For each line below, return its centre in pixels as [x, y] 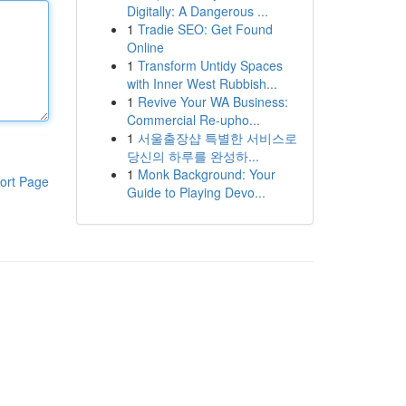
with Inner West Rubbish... [202, 83]
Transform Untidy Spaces [210, 65]
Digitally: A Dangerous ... [197, 11]
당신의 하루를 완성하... [193, 156]
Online [145, 47]
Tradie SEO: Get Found [205, 29]
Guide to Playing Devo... [196, 192]
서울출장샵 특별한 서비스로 [217, 138]
